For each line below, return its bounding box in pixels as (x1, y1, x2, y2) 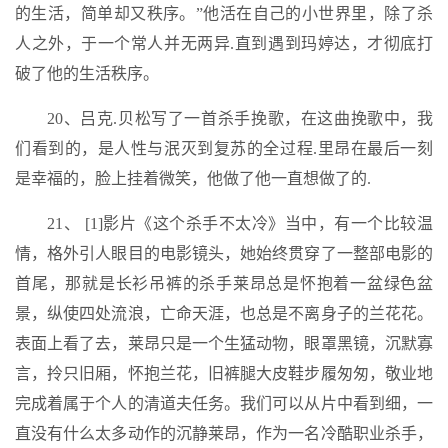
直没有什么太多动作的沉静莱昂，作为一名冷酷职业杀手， (15, 425, 433, 442)
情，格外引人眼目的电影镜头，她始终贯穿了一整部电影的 (15, 245, 433, 262)
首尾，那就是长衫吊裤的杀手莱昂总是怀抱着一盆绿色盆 (15, 275, 433, 292)
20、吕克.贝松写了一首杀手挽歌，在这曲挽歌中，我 (47, 110, 433, 127)
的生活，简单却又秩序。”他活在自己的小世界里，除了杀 (15, 5, 433, 22)
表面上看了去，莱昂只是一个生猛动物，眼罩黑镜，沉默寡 (15, 335, 433, 352)
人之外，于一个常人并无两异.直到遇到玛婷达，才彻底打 (15, 35, 433, 52)
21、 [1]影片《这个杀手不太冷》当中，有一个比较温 (47, 215, 433, 232)
